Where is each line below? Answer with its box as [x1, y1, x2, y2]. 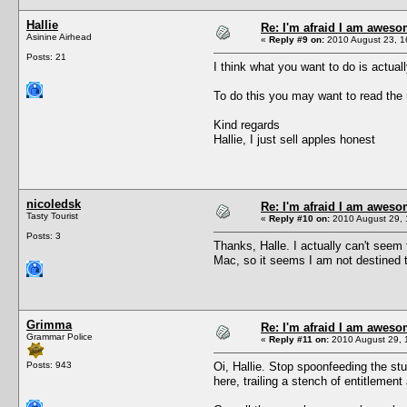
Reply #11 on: [269, 333, 329, 344]
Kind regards [213, 117, 280, 132]
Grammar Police [26, 331, 93, 342]
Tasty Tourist [26, 210, 78, 221]
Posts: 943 [26, 359, 72, 370]
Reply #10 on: [269, 213, 330, 223]
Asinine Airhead [26, 31, 92, 42]
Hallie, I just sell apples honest [213, 132, 375, 146]
